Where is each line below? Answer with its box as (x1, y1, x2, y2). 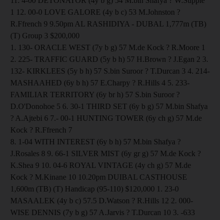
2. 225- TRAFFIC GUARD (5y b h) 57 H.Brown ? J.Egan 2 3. (10, 55, 208, 63)
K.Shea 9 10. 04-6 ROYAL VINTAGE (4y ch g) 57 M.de (10, 161, 191, 169)
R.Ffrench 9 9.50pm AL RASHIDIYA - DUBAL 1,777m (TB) (10, 19, 206, 28)
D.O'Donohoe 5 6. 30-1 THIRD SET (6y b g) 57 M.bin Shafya (10, 102, 208, 110)
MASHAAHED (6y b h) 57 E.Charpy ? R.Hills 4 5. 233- (10, 78, 190, 87)
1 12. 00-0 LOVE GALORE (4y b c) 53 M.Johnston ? (10, 7, 180, 16)
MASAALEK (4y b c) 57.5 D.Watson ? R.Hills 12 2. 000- (10, 196, 193, 205)
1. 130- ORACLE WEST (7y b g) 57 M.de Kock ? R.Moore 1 (10, 43, 205, 52)
